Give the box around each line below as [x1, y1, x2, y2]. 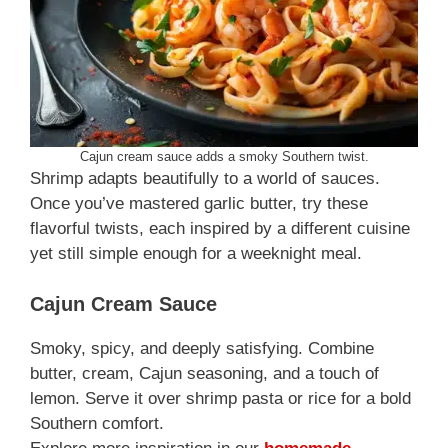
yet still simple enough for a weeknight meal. [30, 244, 362, 264]
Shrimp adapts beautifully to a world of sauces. [30, 169, 380, 189]
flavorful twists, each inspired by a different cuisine [30, 219, 410, 239]
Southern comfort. [30, 413, 164, 433]
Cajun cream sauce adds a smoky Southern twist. [79, 149, 369, 165]
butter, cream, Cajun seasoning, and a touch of [30, 363, 379, 383]
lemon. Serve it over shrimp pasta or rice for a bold [30, 388, 411, 408]
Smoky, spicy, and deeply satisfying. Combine [30, 338, 374, 358]
